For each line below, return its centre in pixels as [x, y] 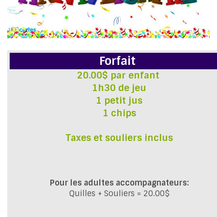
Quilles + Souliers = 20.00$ [119, 193]
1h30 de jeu [119, 88]
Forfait [119, 61]
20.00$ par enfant [119, 75]
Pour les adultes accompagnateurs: [119, 183]
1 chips [119, 113]
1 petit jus [119, 100]
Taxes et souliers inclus [119, 138]
